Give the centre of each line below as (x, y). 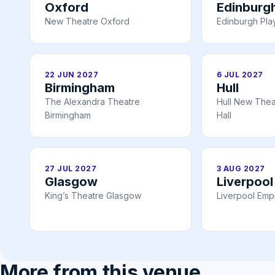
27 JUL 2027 (71, 168)
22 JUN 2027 (72, 74)
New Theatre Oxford (87, 21)
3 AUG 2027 (241, 168)
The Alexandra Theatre (92, 101)
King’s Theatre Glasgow (93, 195)
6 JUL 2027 (240, 74)
